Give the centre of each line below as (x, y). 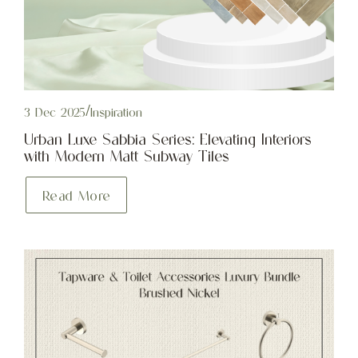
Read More (76, 196)
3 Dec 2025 (54, 113)
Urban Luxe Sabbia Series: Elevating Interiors (167, 139)
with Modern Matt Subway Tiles (126, 156)
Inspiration (116, 113)
